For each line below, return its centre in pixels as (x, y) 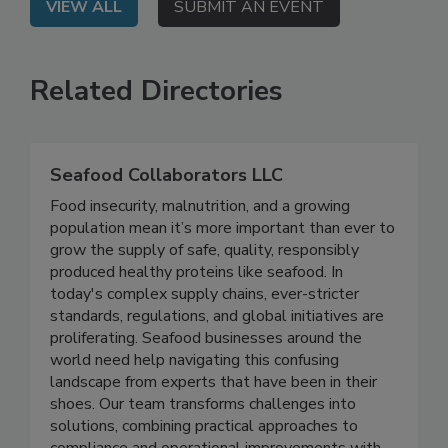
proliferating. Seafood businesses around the (206, 379)
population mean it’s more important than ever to (222, 269)
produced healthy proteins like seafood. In (196, 313)
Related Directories (156, 132)
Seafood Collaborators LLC (166, 216)
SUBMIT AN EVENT (249, 48)
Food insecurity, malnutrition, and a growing (200, 247)
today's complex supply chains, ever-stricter (204, 335)
